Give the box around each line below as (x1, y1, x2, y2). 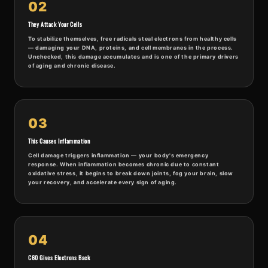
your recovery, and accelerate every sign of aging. (28, 179, 178, 186)
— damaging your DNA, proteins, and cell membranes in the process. (28, 44, 234, 51)
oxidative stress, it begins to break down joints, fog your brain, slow (28, 170, 234, 177)
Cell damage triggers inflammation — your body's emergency (28, 152, 209, 159)
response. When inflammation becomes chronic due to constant (28, 161, 220, 168)
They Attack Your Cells (28, 20, 83, 29)
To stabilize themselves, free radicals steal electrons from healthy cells (28, 35, 237, 42)
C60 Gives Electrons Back (28, 253, 90, 263)
